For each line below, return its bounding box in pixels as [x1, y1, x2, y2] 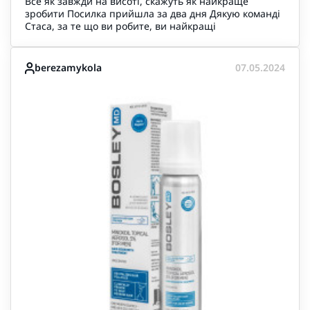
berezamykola [35, 61, 102, 74]
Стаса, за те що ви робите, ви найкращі [25, 19, 216, 33]
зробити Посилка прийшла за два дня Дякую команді [25, 7, 280, 20]
